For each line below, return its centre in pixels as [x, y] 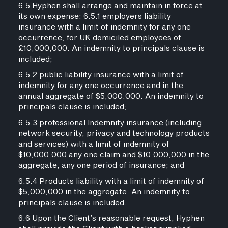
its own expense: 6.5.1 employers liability [94, 17]
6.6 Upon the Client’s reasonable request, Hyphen [111, 219]
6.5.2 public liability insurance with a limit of [101, 75]
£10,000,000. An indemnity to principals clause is [111, 49]
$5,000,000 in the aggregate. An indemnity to [104, 192]
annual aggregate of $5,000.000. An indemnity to [111, 96]
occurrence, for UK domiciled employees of [99, 38]
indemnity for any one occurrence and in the [101, 86]
